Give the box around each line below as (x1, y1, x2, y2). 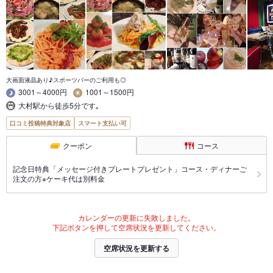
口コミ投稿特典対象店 (10, 119, 71, 128)
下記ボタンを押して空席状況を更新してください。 (52, 222, 221, 233)
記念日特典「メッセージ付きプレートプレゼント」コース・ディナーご (13, 163, 247, 174)
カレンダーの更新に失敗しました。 (78, 212, 195, 223)
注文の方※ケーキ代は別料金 (13, 173, 105, 184)
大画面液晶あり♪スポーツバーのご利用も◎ (6, 76, 126, 85)
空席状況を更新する (104, 243, 169, 254)
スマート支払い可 (78, 119, 127, 128)
